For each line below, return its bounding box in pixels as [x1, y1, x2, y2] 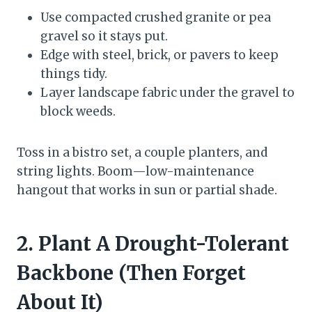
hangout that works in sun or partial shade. [17, 182, 277, 198]
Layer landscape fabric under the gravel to [40, 85, 295, 101]
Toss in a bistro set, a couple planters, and [17, 145, 267, 161]
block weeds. [40, 104, 116, 120]
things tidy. [40, 66, 107, 82]
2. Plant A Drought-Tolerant [17, 231, 289, 257]
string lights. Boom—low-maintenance [17, 164, 254, 180]
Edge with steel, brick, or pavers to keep [40, 47, 279, 63]
